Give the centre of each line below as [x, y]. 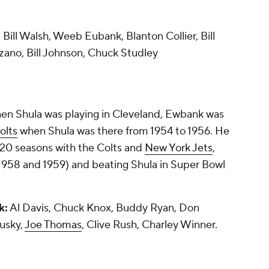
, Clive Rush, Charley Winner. [151, 225]
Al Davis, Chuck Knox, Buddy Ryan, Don [104, 208]
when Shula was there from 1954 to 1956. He [123, 131]
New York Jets [179, 148]
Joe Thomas [53, 225]
